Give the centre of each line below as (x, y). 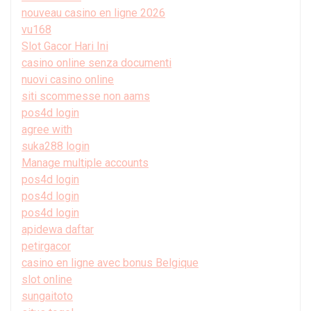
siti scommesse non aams (86, 96)
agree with (47, 129)
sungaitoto (47, 296)
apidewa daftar (58, 229)
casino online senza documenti (96, 62)
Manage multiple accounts (85, 162)
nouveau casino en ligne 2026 (93, 12)
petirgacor (46, 246)
